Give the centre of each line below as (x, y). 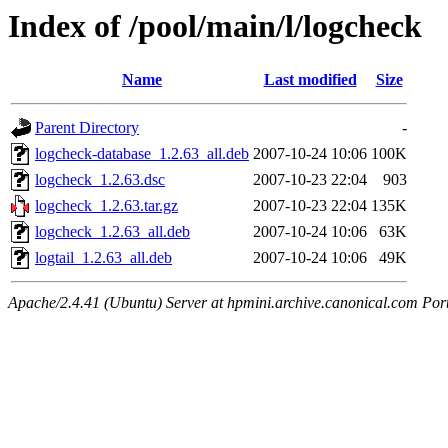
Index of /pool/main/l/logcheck (215, 26)
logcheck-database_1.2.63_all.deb (142, 154)
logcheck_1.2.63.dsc (100, 180)
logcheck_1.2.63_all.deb (112, 232)
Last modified (310, 80)
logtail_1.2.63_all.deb (103, 258)
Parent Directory (87, 128)
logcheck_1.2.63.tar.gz (106, 206)
